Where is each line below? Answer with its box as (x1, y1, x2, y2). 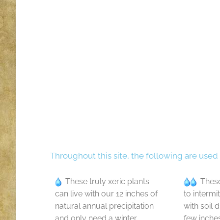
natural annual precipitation (55, 201, 154, 211)
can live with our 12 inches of (55, 189, 158, 198)
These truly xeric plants (61, 177, 149, 186)
